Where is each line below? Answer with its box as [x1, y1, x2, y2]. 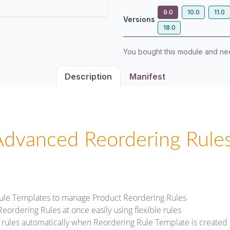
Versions [123, 14, 155, 24]
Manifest [129, 71, 165, 82]
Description [65, 71, 112, 82]
